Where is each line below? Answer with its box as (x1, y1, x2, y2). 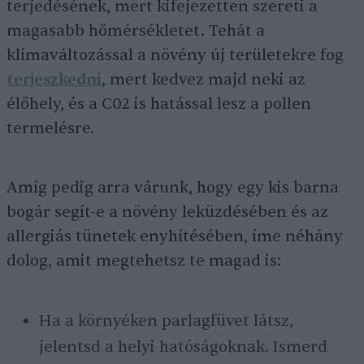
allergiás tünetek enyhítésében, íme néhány (6, 227, 343, 247)
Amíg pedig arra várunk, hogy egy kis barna (6, 178, 339, 198)
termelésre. (6, 119, 94, 139)
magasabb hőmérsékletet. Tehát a (6, 21, 265, 41)
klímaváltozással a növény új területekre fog (6, 45, 344, 66)
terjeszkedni (6, 70, 102, 90)
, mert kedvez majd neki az (102, 70, 305, 90)
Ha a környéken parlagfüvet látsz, (39, 311, 293, 331)
